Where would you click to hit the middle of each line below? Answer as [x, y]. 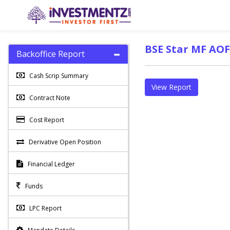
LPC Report [45, 208]
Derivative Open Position [65, 142]
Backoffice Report [51, 54]
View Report [171, 87]
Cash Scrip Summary [59, 76]
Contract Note [50, 98]
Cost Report [47, 120]
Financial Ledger [51, 164]
